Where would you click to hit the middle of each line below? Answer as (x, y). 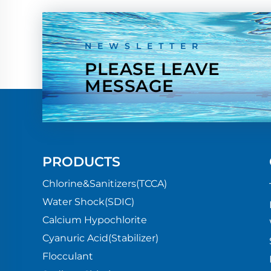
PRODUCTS (81, 162)
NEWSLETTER (144, 46)
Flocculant (68, 256)
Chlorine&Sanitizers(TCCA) (105, 184)
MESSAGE (129, 86)
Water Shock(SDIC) (88, 202)
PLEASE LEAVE (152, 69)
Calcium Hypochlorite (95, 220)
